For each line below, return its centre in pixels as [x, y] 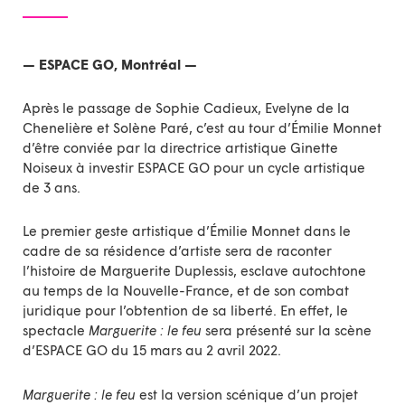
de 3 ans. [52, 188]
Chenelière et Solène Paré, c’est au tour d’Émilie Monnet [202, 128]
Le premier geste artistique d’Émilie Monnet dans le [187, 231]
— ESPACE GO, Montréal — [112, 64]
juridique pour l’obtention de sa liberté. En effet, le [185, 311]
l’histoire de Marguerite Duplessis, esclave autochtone [194, 271]
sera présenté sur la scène [287, 330]
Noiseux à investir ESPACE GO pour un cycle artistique [194, 168]
